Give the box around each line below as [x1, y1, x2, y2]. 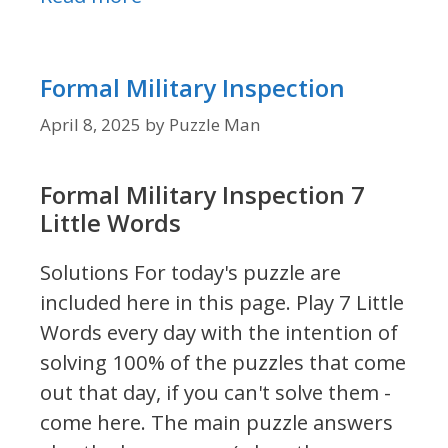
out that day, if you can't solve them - [40, 378, 391, 407]
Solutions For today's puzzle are [40, 258, 341, 287]
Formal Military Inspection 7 [40, 178, 365, 212]
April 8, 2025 [40, 113, 141, 137]
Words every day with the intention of [40, 318, 398, 347]
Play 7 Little [291, 288, 404, 317]
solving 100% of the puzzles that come [40, 348, 406, 377]
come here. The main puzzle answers [40, 408, 393, 437]
